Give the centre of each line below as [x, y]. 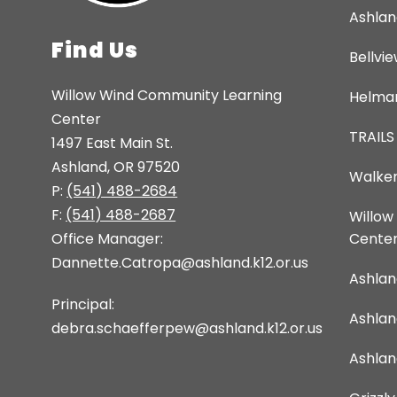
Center [77, 120]
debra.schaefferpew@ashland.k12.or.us [187, 329]
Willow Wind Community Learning [167, 96]
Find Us [95, 51]
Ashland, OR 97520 [116, 167]
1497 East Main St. [113, 144]
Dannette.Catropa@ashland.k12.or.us [180, 263]
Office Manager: [108, 239]
